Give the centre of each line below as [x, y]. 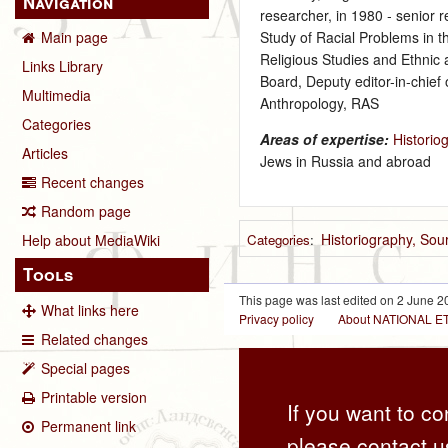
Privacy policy [277, 319]
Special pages [85, 367]
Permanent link [88, 425]
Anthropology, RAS [320, 102]
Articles [45, 153]
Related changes [94, 338]
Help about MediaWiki [91, 240]
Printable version [94, 396]
